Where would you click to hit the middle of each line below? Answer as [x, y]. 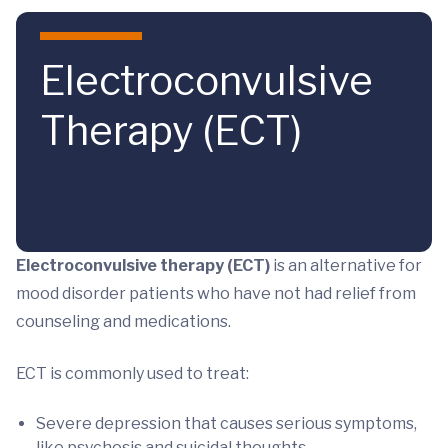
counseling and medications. [123, 321]
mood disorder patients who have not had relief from [216, 293]
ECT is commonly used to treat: [132, 373]
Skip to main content [111, 34]
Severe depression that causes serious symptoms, [226, 423]
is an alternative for [347, 265]
